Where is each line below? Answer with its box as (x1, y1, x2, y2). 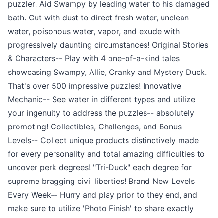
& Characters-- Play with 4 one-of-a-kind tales (8, 53, 180, 63)
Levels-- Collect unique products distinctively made (8, 135, 199, 145)
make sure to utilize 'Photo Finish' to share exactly (8, 203, 194, 213)
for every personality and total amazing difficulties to (8, 148, 205, 159)
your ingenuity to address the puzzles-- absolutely (8, 108, 194, 118)
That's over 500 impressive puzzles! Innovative (8, 80, 181, 91)
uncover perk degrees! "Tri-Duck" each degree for (8, 162, 192, 172)
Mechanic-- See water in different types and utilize (8, 94, 195, 104)
